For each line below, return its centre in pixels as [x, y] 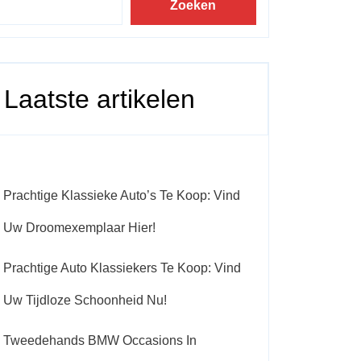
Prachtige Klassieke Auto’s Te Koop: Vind [122, 195]
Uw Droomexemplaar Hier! [79, 228]
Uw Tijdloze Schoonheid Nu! [85, 300]
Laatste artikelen [100, 99]
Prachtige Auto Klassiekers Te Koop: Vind [122, 268]
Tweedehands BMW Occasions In [100, 340]
